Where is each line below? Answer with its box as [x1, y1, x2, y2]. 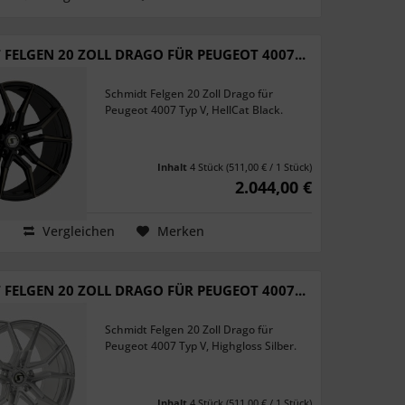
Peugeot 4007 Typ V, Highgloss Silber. [105, 337, 297, 353]
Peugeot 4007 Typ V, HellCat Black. [105, 102, 284, 118]
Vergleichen [38, 222, 115, 240]
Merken [156, 222, 204, 240]
